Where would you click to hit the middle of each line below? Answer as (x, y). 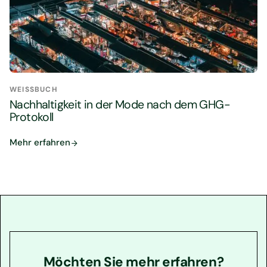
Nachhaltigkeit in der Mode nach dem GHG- (120, 104)
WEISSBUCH (31, 90)
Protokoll (32, 117)
